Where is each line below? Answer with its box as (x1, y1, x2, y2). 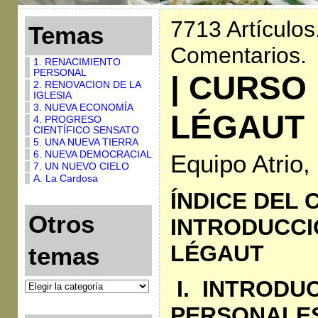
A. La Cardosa (33, 173, 98, 184)
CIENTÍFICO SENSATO (33, 125, 139, 136)
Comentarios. (170, 43, 307, 68)
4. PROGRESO (33, 114, 102, 125)
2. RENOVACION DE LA (33, 79, 141, 90)
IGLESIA (33, 90, 72, 101)
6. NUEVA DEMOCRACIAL (33, 149, 152, 160)
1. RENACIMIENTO (33, 57, 121, 67)
